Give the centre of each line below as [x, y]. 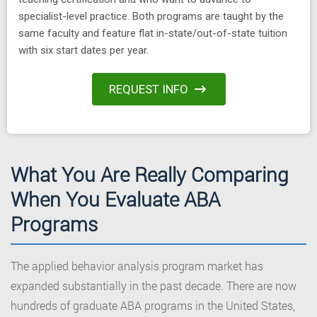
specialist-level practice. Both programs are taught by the [151, 17]
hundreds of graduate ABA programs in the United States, [153, 306]
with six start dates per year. [83, 51]
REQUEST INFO [148, 90]
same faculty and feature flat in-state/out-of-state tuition [153, 34]
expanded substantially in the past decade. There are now [154, 286]
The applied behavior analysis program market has [137, 266]
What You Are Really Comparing [150, 175]
